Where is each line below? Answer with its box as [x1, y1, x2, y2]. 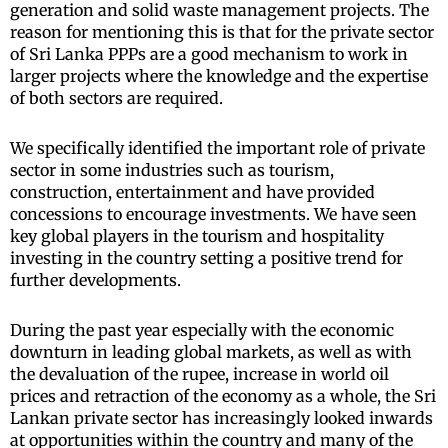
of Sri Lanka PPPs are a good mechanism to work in [10, 43, 408, 64]
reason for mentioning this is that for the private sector [10, 21, 434, 42]
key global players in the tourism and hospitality [10, 225, 384, 246]
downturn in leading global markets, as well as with [10, 341, 412, 362]
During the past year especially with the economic [10, 319, 394, 340]
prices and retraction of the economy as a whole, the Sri [10, 385, 436, 406]
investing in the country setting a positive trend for [10, 247, 403, 268]
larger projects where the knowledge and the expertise [10, 65, 428, 86]
